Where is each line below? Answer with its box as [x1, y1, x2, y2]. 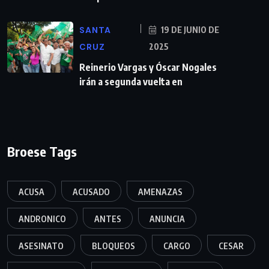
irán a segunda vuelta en [79, 76, 183, 88]
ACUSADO [73, 187, 110, 198]
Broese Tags [7, 143, 77, 160]
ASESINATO [19, 241, 64, 252]
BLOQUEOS [92, 241, 135, 252]
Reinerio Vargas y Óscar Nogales [79, 61, 217, 74]
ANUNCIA [150, 214, 185, 225]
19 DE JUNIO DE [159, 25, 219, 35]
